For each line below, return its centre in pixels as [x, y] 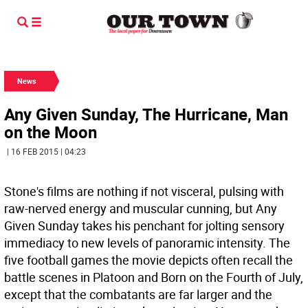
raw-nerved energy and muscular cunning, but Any [141, 208]
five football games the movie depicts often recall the [148, 260]
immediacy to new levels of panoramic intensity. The [147, 243]
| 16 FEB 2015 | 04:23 [46, 151]
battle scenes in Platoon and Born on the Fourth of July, [154, 277]
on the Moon [51, 132]
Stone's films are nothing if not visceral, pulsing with [144, 191]
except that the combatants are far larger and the [138, 294]
